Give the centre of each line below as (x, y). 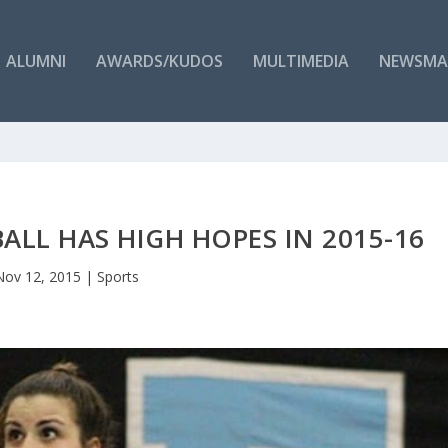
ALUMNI (35, 60)
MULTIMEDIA (300, 60)
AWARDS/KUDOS (159, 60)
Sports (118, 276)
